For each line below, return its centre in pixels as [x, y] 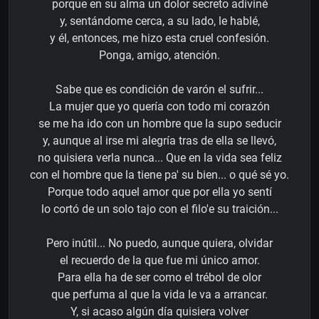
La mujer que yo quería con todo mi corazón [159, 107]
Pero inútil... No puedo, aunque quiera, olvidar [159, 244]
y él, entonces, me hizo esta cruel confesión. [159, 38]
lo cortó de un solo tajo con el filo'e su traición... [159, 209]
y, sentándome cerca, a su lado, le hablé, [159, 21]
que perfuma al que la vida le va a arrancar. [159, 295]
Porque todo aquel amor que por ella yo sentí [159, 192]
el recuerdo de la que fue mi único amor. [159, 261]
